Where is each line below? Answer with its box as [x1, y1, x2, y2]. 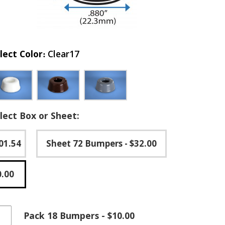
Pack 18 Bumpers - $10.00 [23, 209, 135, 221]
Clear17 [47, 48, 79, 60]
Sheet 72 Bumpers [46, 138, 123, 149]
